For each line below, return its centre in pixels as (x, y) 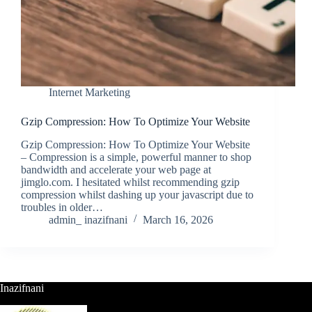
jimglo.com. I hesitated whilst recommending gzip (130, 182)
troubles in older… (62, 208)
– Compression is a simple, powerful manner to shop (136, 157)
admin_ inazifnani (88, 220)
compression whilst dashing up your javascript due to (137, 195)
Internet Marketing (89, 93)
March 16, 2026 (178, 220)
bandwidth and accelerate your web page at (116, 170)
